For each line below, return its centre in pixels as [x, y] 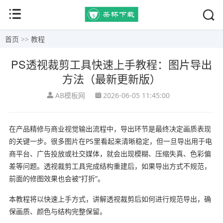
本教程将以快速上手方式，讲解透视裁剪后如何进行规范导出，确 [110, 199]
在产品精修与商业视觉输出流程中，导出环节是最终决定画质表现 [110, 128]
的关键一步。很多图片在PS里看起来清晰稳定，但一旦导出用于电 [110, 141]
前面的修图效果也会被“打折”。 [56, 178]
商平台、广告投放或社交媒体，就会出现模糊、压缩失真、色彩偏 [110, 153]
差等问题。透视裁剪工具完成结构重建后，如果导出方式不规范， [110, 166]
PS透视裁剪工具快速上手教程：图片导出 [111, 64]
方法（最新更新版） [111, 78]
